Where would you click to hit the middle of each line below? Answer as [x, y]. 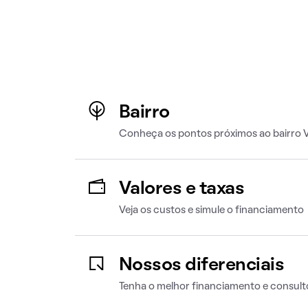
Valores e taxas [181, 189]
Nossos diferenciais [201, 265]
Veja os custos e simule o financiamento [211, 210]
